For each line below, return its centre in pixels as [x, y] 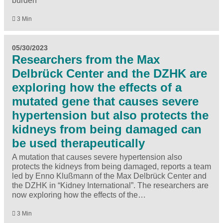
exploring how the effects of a [97, 87]
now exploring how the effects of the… [79, 195]
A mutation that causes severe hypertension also [97, 157]
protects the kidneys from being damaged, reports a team [111, 166]
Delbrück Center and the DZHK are [110, 73]
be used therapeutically [78, 143]
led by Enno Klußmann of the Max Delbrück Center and [109, 176]
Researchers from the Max [86, 59]
